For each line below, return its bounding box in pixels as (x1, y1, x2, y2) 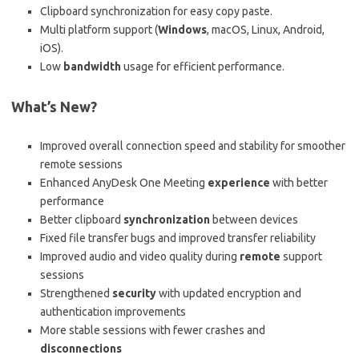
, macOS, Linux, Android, (207, 23, 325, 37)
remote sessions (40, 158, 123, 171)
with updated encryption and (156, 287, 301, 301)
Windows (158, 23, 207, 37)
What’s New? (11, 99, 97, 115)
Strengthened (40, 287, 112, 301)
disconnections (40, 342, 122, 356)
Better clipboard (40, 213, 123, 227)
